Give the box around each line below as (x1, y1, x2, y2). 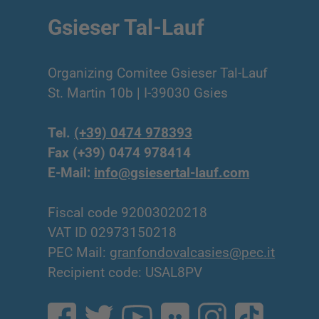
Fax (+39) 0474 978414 (48, 144, 192, 161)
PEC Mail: (48, 244, 110, 261)
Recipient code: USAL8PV (48, 263, 203, 281)
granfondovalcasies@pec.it (110, 244, 276, 261)
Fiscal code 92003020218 (48, 204, 208, 221)
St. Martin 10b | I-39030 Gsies (48, 84, 229, 101)
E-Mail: (48, 164, 95, 181)
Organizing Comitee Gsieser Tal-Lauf (48, 64, 268, 81)
